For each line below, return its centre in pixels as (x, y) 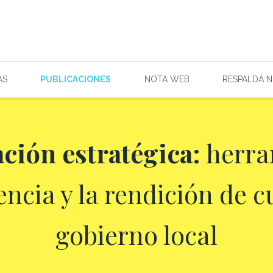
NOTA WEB (167, 79)
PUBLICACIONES (76, 79)
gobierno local (136, 234)
